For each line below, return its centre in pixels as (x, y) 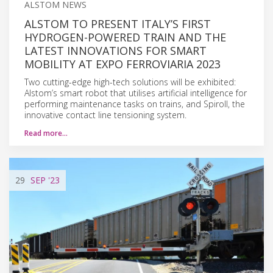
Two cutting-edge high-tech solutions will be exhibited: (130, 82)
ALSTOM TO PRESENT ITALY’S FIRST (118, 23)
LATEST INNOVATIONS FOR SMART (115, 50)
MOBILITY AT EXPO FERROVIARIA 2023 (122, 64)
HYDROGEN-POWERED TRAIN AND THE (125, 37)
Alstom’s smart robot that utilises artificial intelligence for (136, 93)
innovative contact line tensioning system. (105, 115)
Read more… (46, 133)
